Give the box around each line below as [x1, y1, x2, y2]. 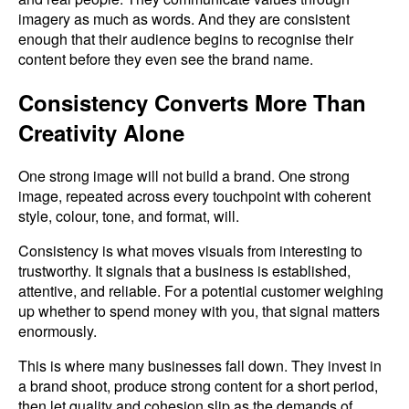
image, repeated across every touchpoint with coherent [18, 185, 371, 207]
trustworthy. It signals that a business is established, [18, 260, 351, 282]
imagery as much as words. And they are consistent [18, 8, 350, 30]
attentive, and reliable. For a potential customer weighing [18, 280, 383, 302]
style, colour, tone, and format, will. [18, 205, 239, 227]
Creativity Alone [18, 117, 184, 149]
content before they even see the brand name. [18, 48, 313, 70]
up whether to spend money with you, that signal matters [18, 300, 380, 322]
